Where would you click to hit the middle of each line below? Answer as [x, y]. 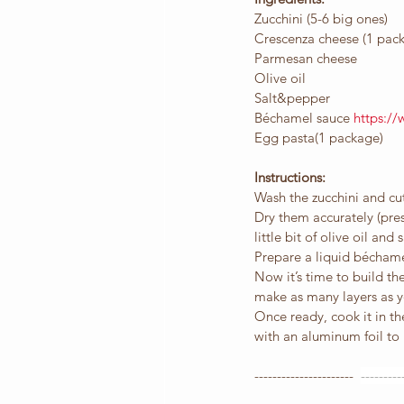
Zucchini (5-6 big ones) [321, 19]
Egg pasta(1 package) [319, 138]
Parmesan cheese [306, 59]
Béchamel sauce [304, 118]
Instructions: [290, 178]
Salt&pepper [292, 98]
